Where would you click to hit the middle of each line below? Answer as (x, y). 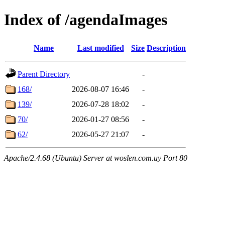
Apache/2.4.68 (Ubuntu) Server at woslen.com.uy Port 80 (96, 158)
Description (166, 48)
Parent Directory (44, 74)
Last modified (100, 48)
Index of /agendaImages (86, 20)
